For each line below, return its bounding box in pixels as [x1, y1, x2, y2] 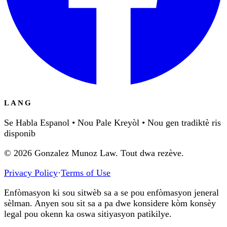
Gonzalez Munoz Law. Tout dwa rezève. [34, 148, 184, 159]
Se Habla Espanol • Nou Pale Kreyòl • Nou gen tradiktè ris [4, 118, 221, 128]
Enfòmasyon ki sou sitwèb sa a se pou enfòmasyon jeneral [4, 187, 219, 198]
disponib [4, 128, 35, 139]
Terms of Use [61, 168, 110, 178]
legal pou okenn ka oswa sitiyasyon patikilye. [4, 209, 172, 219]
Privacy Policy [4, 168, 58, 178]
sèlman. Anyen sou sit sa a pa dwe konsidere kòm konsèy [4, 198, 216, 209]
